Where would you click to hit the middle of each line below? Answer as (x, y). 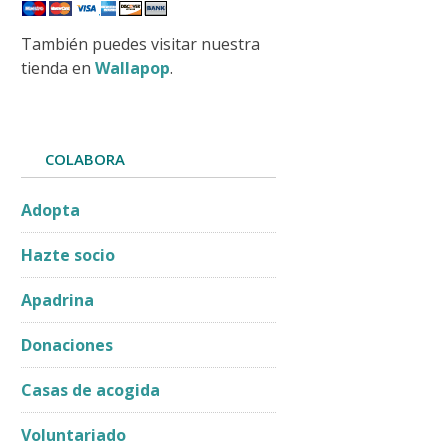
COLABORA (85, 159)
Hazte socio (68, 255)
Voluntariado (73, 435)
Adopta (50, 210)
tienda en (58, 68)
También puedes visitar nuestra (140, 44)
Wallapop (132, 68)
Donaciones (67, 345)
